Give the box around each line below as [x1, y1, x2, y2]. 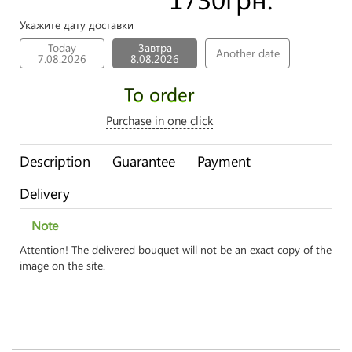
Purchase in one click [105, 112, 213, 128]
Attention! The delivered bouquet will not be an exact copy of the [20, 242, 332, 257]
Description [20, 152, 90, 170]
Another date [215, 46, 280, 60]
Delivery [20, 184, 70, 203]
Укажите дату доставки [20, 17, 134, 32]
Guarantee [112, 152, 175, 170]
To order [124, 81, 194, 106]
